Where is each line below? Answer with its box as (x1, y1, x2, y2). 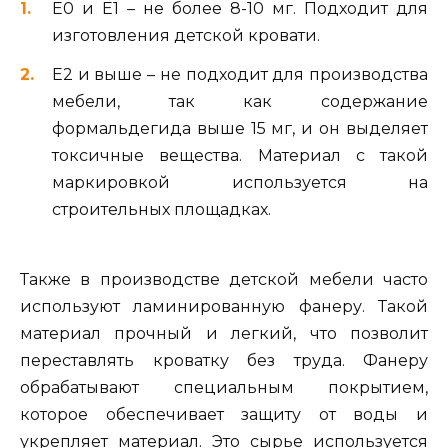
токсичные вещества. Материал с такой (52, 145, 428, 165)
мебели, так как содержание (52, 91, 428, 111)
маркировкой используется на (52, 172, 428, 192)
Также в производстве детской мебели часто (20, 269, 428, 289)
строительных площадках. (52, 199, 271, 219)
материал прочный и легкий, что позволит (20, 323, 428, 343)
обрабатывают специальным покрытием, (20, 377, 428, 397)
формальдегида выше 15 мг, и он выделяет (52, 118, 428, 138)
